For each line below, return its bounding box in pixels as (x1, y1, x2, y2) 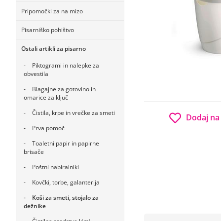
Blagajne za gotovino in (32, 85, 96, 93)
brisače (24, 147, 44, 156)
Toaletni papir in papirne (32, 139, 99, 147)
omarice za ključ (24, 93, 68, 102)
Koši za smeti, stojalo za (32, 193, 99, 202)
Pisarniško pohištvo (21, 26, 74, 34)
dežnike (24, 202, 46, 210)
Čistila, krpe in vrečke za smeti (32, 109, 115, 117)
